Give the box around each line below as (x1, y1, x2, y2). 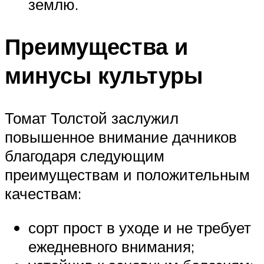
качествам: (5, 184, 81, 203)
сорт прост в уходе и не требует (28, 217, 251, 237)
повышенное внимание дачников (5, 127, 237, 147)
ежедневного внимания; (28, 236, 194, 256)
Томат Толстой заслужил (5, 108, 179, 128)
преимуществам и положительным (5, 165, 250, 184)
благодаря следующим (5, 146, 164, 166)
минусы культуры (5, 61, 203, 90)
